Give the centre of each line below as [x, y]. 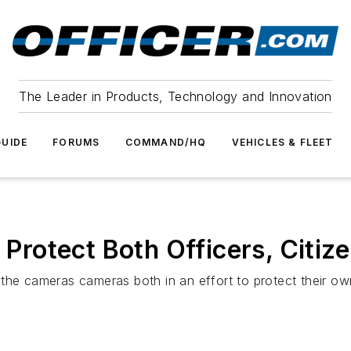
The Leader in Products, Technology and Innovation [175, 96]
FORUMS [76, 142]
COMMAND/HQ [166, 142]
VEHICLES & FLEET [282, 142]
